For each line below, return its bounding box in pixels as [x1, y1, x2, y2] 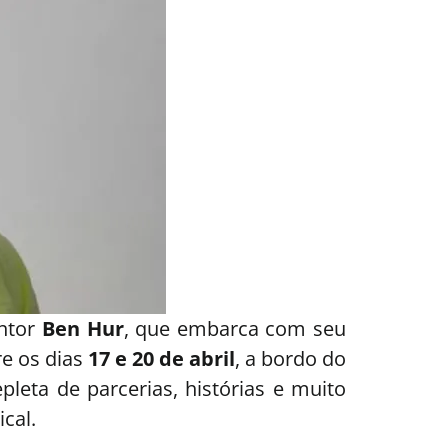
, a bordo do [235, 344, 346, 372]
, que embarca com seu [123, 314, 347, 342]
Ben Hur [41, 314, 124, 342]
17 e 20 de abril [88, 344, 235, 372]
